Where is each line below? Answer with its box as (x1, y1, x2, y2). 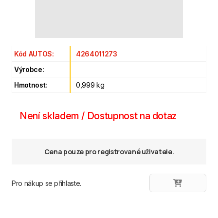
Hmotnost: (14, 81, 47, 89)
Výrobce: (14, 65, 44, 73)
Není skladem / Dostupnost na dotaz (19, 110, 177, 122)
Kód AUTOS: (14, 50, 54, 58)
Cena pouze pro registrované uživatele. (44, 147, 174, 156)
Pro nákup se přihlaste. (12, 179, 81, 187)
